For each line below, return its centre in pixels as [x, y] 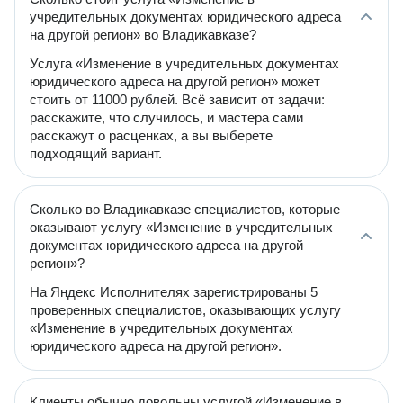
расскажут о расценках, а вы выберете [151, 135]
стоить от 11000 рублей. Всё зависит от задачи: [177, 99]
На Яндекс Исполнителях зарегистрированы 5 [174, 292]
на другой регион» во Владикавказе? [143, 35]
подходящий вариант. [96, 153]
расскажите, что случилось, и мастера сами [166, 117]
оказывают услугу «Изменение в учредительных [181, 227]
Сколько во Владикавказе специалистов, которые [185, 209]
